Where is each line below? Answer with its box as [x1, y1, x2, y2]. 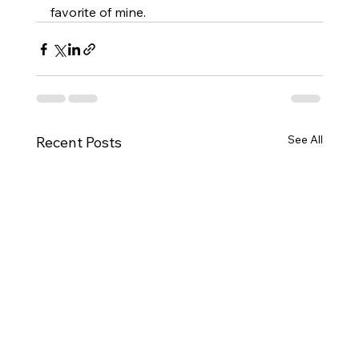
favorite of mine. [50, 4, 146, 21]
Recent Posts [35, 133, 122, 152]
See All [288, 132, 324, 147]
